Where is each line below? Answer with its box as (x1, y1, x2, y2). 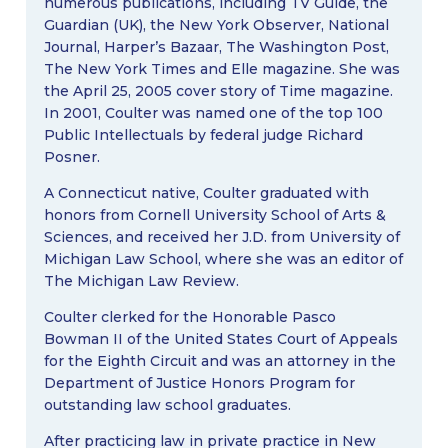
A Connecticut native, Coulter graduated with (43, 184, 369, 203)
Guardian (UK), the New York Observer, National (43, 16, 389, 35)
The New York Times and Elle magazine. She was (43, 60, 400, 79)
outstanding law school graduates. (43, 396, 291, 415)
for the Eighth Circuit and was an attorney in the (43, 352, 396, 371)
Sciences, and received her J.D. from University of (43, 228, 400, 247)
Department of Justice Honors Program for (43, 374, 355, 393)
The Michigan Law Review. (43, 272, 239, 291)
